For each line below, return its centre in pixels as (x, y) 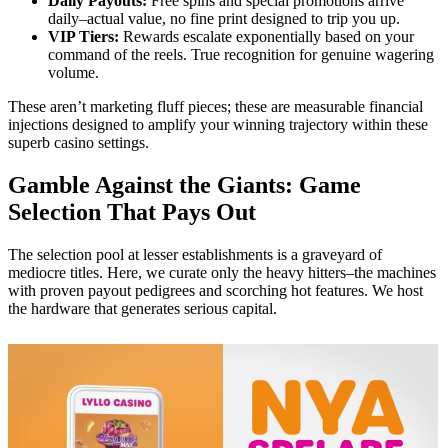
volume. (73, 72)
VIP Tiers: (83, 36)
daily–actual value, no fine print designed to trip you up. (224, 18)
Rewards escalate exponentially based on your (266, 36)
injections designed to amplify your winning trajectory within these (218, 124)
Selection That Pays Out (132, 211)
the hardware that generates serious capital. (142, 308)
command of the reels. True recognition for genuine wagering (241, 54)
